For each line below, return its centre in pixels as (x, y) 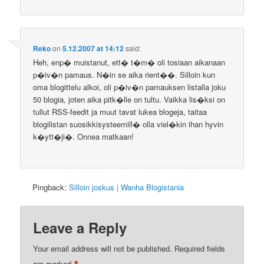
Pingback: (51, 187)
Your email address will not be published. (103, 248)
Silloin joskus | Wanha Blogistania (127, 187)
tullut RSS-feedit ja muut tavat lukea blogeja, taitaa (120, 112)
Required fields (200, 248)
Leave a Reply (80, 227)
